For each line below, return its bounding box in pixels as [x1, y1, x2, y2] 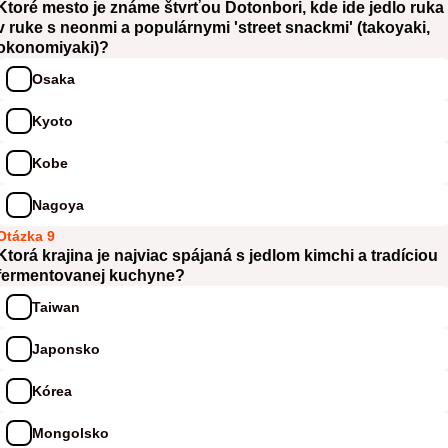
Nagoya [32, 196, 84, 213]
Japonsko [32, 340, 100, 357]
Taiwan [32, 298, 80, 315]
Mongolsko [32, 424, 109, 441]
